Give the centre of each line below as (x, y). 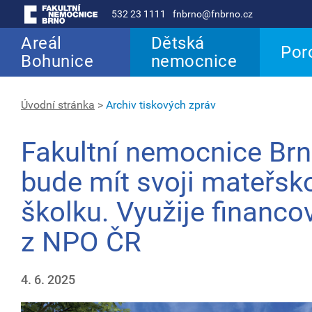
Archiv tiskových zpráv (161, 105)
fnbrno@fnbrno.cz (213, 14)
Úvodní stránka (58, 105)
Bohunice (57, 61)
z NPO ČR (81, 242)
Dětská (178, 43)
